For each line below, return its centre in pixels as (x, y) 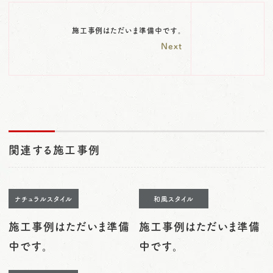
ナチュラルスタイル (44, 198)
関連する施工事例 (55, 150)
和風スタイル (174, 198)
